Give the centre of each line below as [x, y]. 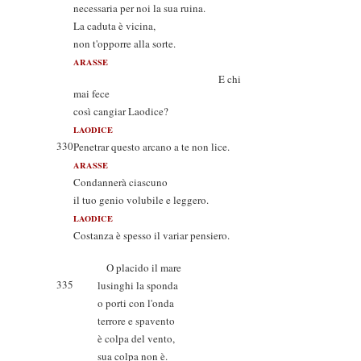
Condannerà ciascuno [120, 182]
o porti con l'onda [136, 303]
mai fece [91, 93]
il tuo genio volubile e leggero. [141, 200]
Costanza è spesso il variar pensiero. [151, 235]
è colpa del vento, [136, 338]
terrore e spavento [136, 321]
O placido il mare [139, 268]
